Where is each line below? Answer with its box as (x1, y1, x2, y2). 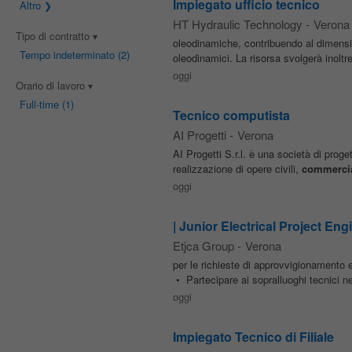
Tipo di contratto (15, 28, 93, 43)
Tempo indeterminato (19, 47, 115, 62)
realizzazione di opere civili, (172, 161, 302, 176)
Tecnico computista (172, 106, 290, 124)
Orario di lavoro (15, 78, 88, 93)
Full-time (19, 97, 59, 112)
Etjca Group (172, 237, 234, 254)
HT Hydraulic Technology (172, 16, 302, 32)
